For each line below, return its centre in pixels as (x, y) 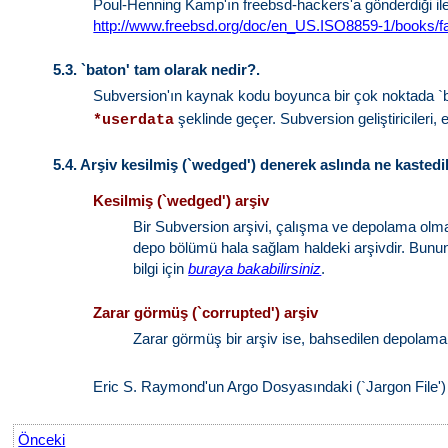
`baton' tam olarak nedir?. (171, 69)
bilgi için (161, 268)
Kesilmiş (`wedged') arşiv (181, 200)
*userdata (134, 120)
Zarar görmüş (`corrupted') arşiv (206, 312)
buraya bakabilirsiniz (255, 268)
